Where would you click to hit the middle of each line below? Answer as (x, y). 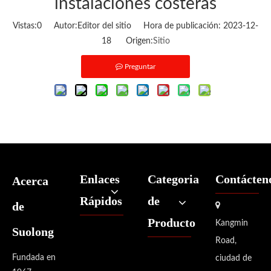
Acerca (30, 181)
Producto (171, 223)
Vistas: (25, 26)
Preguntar (140, 67)
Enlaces (100, 179)
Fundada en (34, 258)
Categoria (173, 179)
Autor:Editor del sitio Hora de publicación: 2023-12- (150, 26)
